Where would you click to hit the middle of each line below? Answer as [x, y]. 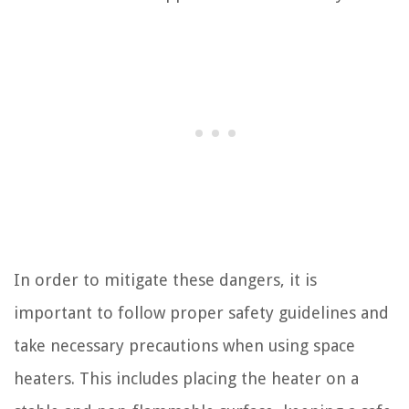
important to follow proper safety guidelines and [201, 312]
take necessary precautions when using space [184, 345]
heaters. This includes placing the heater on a [186, 378]
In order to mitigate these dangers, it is [165, 279]
